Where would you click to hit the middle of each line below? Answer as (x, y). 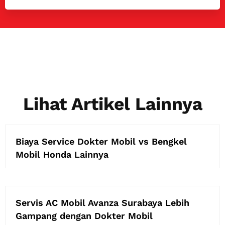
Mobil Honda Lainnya (62, 154)
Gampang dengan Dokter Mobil (84, 215)
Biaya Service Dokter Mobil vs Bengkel (101, 141)
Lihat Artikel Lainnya (113, 104)
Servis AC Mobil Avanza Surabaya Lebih (102, 202)
